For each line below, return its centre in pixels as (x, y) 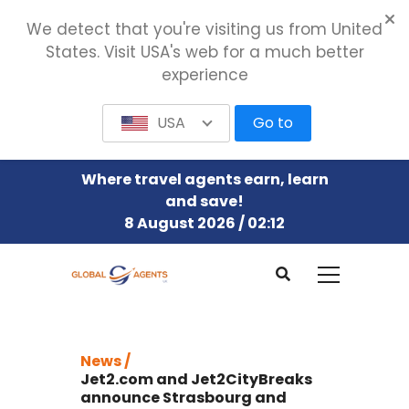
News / (105, 361)
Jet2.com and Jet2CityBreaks (196, 379)
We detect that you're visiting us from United (204, 29)
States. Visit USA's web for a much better (204, 52)
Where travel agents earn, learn (204, 179)
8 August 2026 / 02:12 (204, 223)
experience (204, 75)
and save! (204, 201)
